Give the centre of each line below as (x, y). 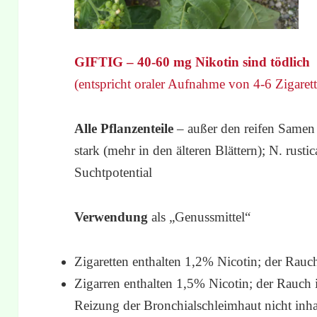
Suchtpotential (114, 172)
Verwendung (113, 217)
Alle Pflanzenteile (124, 128)
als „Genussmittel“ (201, 217)
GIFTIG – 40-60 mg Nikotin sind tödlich (192, 62)
